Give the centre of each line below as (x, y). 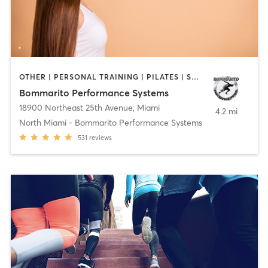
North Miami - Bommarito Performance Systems (110, 122)
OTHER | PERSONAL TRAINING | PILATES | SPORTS (195, 77)
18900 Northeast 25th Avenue (76, 107)
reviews (100, 137)
